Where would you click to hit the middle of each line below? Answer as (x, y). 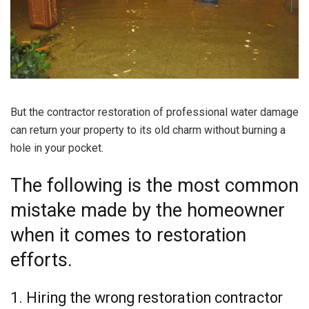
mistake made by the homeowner (148, 211)
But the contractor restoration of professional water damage (154, 112)
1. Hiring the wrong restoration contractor (147, 297)
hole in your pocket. (57, 148)
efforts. (41, 260)
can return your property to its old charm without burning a (148, 130)
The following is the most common (154, 186)
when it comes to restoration (128, 236)
